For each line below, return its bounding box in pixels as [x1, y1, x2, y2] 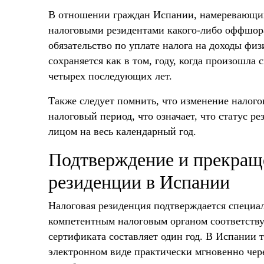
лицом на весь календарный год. [48, 125, 196, 137]
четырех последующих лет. [48, 70, 172, 82]
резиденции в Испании [48, 171, 230, 193]
